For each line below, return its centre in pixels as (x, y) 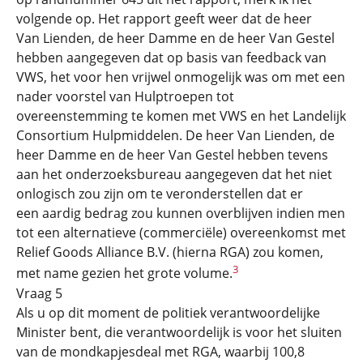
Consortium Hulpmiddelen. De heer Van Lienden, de (175, 136)
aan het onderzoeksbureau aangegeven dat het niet (174, 175)
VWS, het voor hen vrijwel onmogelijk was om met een (181, 77)
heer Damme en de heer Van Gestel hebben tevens (172, 155)
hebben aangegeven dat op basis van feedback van (171, 58)
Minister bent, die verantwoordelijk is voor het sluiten (179, 332)
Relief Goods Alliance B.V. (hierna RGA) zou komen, (170, 252)
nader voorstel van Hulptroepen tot (125, 97)
